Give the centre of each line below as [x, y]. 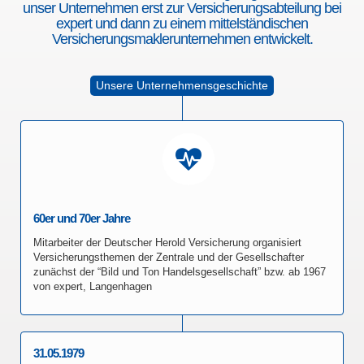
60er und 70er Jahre [82, 218]
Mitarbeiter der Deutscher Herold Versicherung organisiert [167, 243]
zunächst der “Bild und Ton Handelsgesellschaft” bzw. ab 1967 [180, 272]
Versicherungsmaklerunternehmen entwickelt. [182, 39]
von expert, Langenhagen [93, 286]
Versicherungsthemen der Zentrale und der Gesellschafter [169, 257]
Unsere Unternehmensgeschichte [182, 85]
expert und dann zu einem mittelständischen [182, 24]
